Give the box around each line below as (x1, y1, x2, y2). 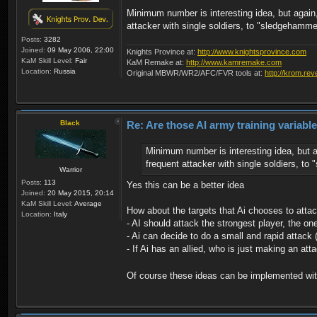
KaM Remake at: (127, 58, 186, 67)
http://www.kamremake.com (186, 58, 282, 67)
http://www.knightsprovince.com (197, 47, 306, 57)
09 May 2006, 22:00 (45, 46, 114, 54)
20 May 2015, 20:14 (45, 189, 114, 197)
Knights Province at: (127, 47, 197, 57)
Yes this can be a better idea (127, 180, 244, 191)
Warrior (59, 166, 82, 174)
